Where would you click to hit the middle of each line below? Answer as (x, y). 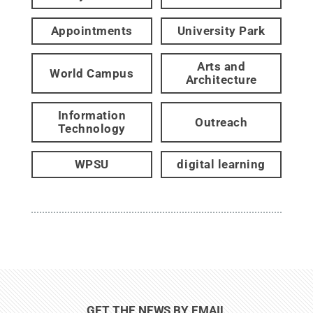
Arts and (221, 67)
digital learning (221, 165)
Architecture (221, 80)
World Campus (92, 73)
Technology (92, 129)
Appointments (92, 31)
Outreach (221, 122)
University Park (221, 31)
